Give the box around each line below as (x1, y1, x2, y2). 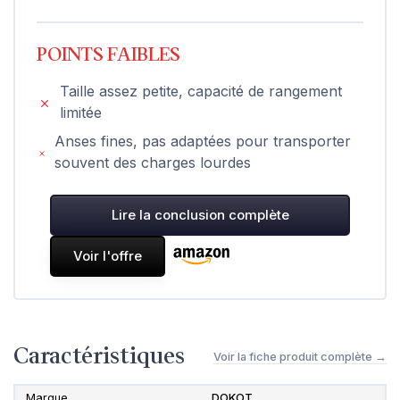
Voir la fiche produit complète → (213, 349, 387, 363)
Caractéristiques (13, 339, 185, 374)
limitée (60, 104, 103, 122)
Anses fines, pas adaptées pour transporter (54, 132, 352, 151)
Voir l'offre (73, 247, 142, 265)
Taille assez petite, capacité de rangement (60, 82, 343, 101)
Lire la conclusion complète (111, 206, 289, 224)
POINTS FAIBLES (37, 41, 180, 70)
